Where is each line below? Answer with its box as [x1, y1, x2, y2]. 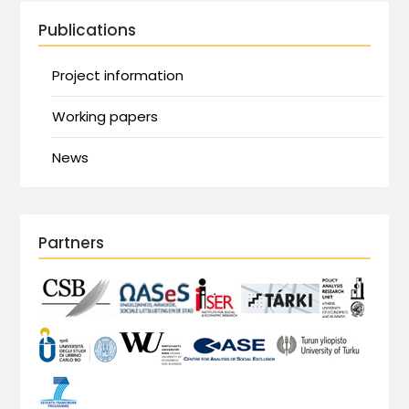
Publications [38, 18, 137, 41]
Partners [38, 231, 105, 254]
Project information [52, 65, 184, 85]
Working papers [52, 106, 159, 126]
